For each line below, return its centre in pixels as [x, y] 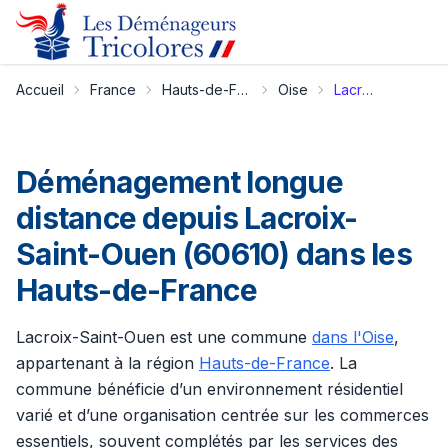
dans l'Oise [353, 337]
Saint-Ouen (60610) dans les [214, 254]
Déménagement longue [179, 182]
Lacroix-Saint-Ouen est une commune [164, 337]
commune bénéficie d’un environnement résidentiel [209, 389]
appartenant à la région [107, 363]
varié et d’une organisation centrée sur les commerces [222, 415]
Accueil [40, 89]
